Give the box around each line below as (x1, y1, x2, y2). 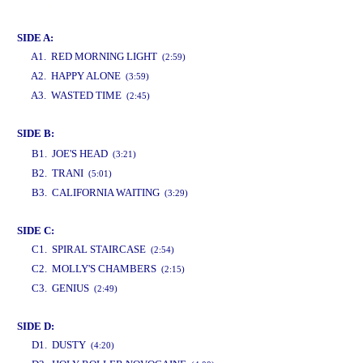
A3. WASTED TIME (31, 89, 126, 101)
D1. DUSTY (32, 339, 91, 351)
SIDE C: (17, 224, 54, 237)
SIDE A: (17, 32, 53, 44)
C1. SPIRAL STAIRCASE (32, 243, 151, 255)
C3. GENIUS (32, 282, 94, 294)
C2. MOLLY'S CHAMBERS (32, 263, 161, 275)
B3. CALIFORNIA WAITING (32, 186, 164, 199)
